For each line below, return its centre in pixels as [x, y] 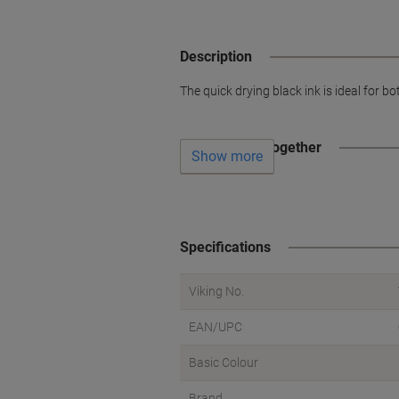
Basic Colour [224, 363]
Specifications [225, 248]
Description [216, 57]
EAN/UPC [216, 327]
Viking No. [216, 292]
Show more [227, 156]
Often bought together [251, 148]
